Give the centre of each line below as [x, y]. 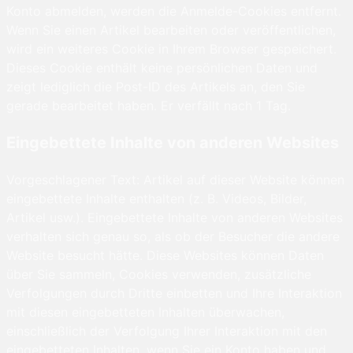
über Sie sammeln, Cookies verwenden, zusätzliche [159, 275]
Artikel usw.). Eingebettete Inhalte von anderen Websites [175, 218]
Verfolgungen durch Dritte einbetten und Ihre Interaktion [174, 294]
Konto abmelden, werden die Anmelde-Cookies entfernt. [174, 11]
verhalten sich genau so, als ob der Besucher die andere [173, 237]
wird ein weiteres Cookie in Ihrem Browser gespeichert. [171, 49]
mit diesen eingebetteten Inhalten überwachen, [145, 312]
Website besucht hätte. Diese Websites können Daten [165, 256]
